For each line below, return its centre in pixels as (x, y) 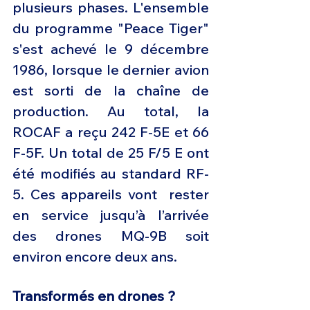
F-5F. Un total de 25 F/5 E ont (111, 153)
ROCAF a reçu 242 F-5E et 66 (111, 132)
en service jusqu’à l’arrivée (111, 215)
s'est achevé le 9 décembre (111, 49)
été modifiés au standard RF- (111, 174)
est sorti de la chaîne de (111, 91)
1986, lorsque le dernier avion (111, 70)
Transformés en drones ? (94, 296)
